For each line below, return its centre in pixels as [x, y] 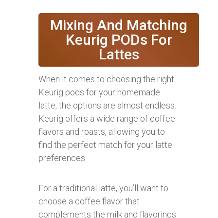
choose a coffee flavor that [89, 201]
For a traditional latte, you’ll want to [103, 188]
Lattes [119, 54]
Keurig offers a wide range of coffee [107, 118]
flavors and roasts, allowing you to [102, 131]
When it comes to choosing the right [106, 79]
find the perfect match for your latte [105, 145]
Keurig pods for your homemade [99, 92]
